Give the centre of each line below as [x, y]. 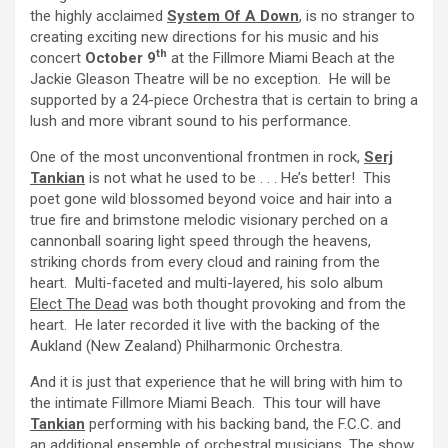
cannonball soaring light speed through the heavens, [200, 241]
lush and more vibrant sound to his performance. [190, 121]
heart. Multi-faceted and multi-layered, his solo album [206, 283]
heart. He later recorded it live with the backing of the [205, 325]
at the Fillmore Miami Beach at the [281, 58]
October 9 [120, 58]
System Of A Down [233, 16]
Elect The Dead [79, 304]
